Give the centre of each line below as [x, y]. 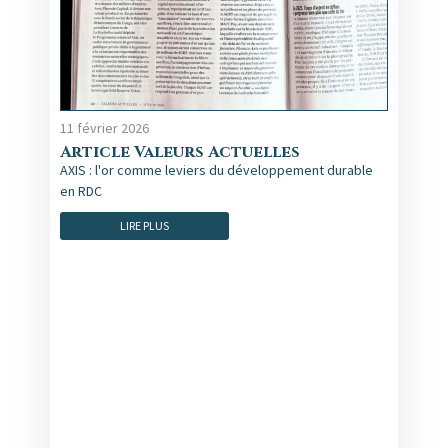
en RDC [81, 191]
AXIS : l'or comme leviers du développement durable [216, 170]
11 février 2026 [104, 128]
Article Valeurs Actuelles [180, 152]
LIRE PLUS [144, 226]
